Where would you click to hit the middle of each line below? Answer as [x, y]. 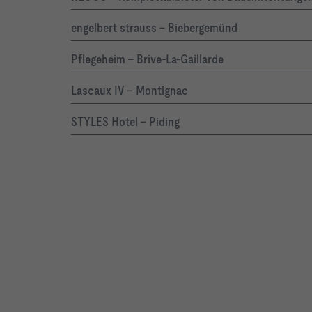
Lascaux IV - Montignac [130, 91]
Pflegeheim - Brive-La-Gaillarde [147, 59]
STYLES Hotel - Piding [125, 122]
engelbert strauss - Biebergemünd [154, 28]
